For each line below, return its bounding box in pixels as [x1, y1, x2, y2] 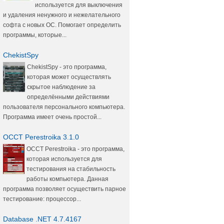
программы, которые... [3, 31, 66, 38]
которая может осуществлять [27, 73, 111, 80]
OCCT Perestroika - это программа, [26, 145, 124, 152]
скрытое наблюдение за [27, 83, 95, 90]
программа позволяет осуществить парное [3, 185, 126, 192]
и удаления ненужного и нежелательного [3, 11, 120, 18]
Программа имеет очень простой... [3, 113, 101, 120]
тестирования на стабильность [26, 165, 115, 172]
